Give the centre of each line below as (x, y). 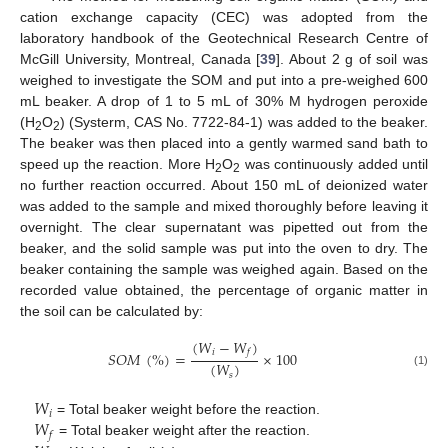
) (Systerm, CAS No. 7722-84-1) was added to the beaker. (244, 121)
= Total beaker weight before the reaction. (187, 409)
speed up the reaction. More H (118, 163)
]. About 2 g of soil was (352, 58)
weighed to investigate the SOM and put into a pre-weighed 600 (224, 79)
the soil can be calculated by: (111, 310)
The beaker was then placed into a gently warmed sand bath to (224, 142)
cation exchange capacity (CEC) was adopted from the (224, 16)
